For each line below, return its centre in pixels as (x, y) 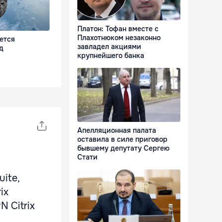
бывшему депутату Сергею (123, 148)
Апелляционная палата (117, 131)
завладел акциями (109, 47)
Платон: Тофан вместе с (118, 29)
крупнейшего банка (111, 56)
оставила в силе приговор (122, 139)
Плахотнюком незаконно (119, 38)
